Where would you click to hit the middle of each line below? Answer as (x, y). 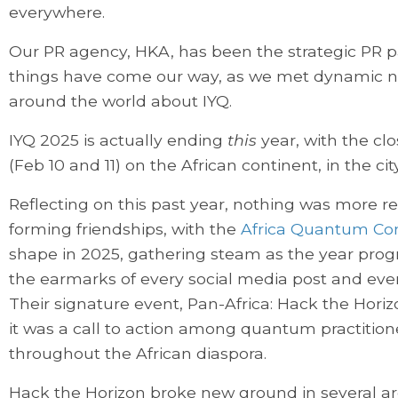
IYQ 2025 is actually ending (118, 140)
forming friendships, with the (125, 229)
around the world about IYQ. (123, 101)
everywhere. (59, 12)
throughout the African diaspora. (142, 354)
